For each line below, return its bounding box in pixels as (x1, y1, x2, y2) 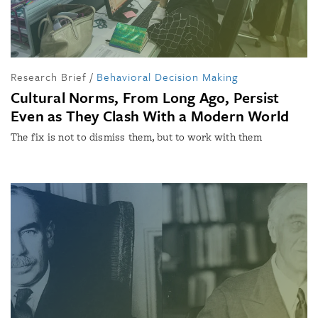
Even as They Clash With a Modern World (11, 104, 290, 126)
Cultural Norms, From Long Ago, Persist (11, 86, 280, 108)
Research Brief (11, 68, 87, 84)
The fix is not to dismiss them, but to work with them (11, 129, 262, 144)
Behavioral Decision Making (97, 68, 238, 84)
